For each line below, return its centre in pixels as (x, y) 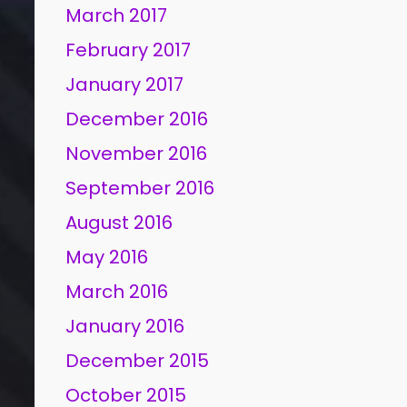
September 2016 (140, 188)
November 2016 (137, 154)
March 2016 (117, 292)
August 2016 (119, 223)
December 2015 (138, 361)
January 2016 (125, 326)
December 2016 (137, 119)
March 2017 (117, 15)
